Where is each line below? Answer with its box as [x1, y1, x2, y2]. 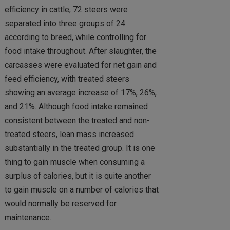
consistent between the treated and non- [4, 116, 150, 125]
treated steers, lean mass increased [4, 129, 134, 139]
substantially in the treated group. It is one [4, 143, 155, 153]
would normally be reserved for [4, 199, 117, 208]
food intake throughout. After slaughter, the [4, 46, 157, 56]
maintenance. [4, 213, 51, 222]
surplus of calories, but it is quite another [4, 171, 151, 181]
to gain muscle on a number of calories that [4, 185, 159, 195]
